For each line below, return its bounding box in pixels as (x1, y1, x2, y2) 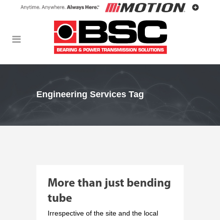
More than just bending (48, 177, 171, 190)
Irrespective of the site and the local (48, 209, 158, 217)
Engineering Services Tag (36, 89, 144, 100)
